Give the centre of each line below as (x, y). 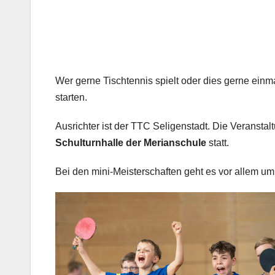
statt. (218, 143)
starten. (71, 98)
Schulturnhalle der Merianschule (131, 143)
